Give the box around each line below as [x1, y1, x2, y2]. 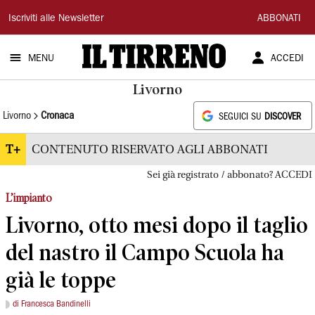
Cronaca [41, 110, 74, 121]
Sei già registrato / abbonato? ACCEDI [147, 169, 312, 181]
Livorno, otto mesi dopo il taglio [6, 212, 308, 238]
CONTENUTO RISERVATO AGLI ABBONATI [32, 143, 268, 156]
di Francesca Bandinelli [13, 300, 91, 308]
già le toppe [6, 266, 116, 292]
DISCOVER [264, 113, 301, 121]
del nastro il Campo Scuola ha [6, 239, 284, 265]
